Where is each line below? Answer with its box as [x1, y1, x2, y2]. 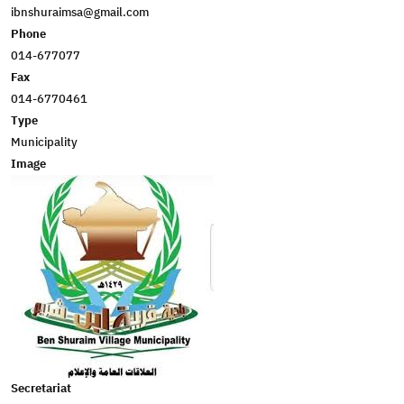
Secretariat [11, 379, 71, 397]
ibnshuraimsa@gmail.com [11, 3, 149, 21]
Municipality [11, 133, 78, 151]
